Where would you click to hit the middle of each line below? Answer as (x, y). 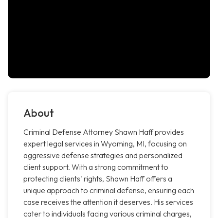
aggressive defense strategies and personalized (103, 155)
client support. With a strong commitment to (96, 167)
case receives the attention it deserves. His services (108, 202)
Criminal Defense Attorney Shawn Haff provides (104, 132)
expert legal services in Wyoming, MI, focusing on (105, 144)
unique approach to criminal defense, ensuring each (109, 191)
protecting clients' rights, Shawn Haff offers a (98, 179)
